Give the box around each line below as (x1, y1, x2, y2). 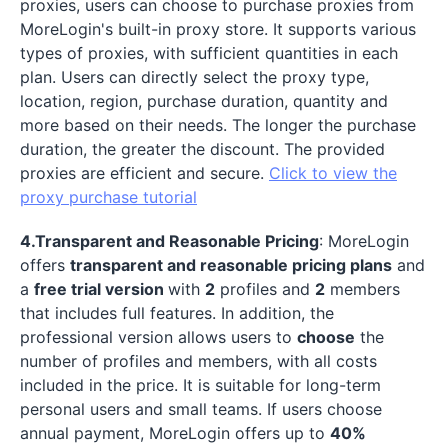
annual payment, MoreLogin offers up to (20, 422, 330, 443)
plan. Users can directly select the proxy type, (20, 66, 369, 87)
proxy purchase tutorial (20, 186, 197, 207)
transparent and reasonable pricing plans (70, 254, 392, 275)
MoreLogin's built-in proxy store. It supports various (20, 18, 416, 39)
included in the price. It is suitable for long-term (20, 374, 381, 395)
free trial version (34, 278, 168, 299)
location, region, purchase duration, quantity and (20, 90, 388, 111)
